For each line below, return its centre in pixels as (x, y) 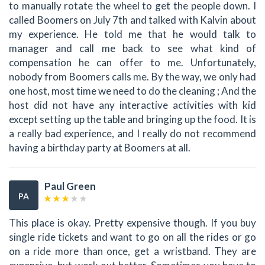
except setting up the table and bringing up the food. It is (132, 119)
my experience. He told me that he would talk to (132, 34)
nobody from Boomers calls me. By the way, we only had (132, 76)
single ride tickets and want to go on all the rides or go (132, 237)
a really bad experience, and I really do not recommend (132, 133)
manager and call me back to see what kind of (132, 48)
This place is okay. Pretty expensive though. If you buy (132, 223)
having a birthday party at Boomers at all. (100, 147)
